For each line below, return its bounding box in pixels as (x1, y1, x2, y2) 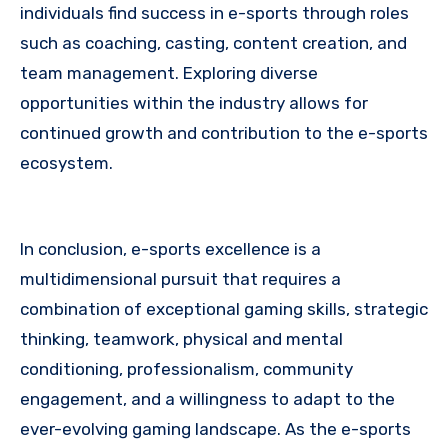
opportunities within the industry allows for (20, 92, 368, 113)
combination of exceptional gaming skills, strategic (20, 298, 428, 319)
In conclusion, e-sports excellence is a (20, 238, 321, 259)
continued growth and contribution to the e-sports (20, 122, 428, 143)
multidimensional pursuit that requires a (20, 268, 341, 289)
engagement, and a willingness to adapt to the (20, 388, 395, 409)
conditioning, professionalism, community (20, 358, 353, 379)
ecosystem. (20, 152, 113, 173)
